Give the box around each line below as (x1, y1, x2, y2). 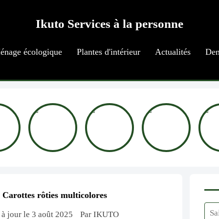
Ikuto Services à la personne (36, 17, 183, 30)
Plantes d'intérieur (76, 47, 140, 57)
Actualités (154, 47, 191, 57)
